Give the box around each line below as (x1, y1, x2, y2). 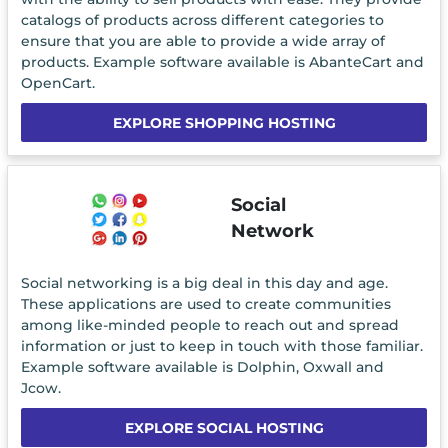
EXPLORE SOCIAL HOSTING (124, 419, 324, 438)
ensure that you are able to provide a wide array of (20, 31, 385, 50)
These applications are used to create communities (20, 295, 391, 314)
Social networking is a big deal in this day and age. (20, 274, 388, 293)
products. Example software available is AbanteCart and (20, 52, 424, 71)
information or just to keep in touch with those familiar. (20, 337, 423, 356)
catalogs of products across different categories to (20, 10, 384, 29)
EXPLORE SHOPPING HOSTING (112, 113, 336, 132)
